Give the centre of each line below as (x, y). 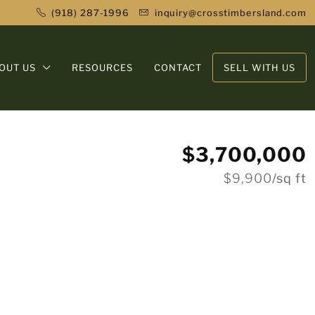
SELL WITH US (259, 67)
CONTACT (178, 67)
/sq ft (289, 178)
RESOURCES (103, 67)
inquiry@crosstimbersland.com (230, 13)
